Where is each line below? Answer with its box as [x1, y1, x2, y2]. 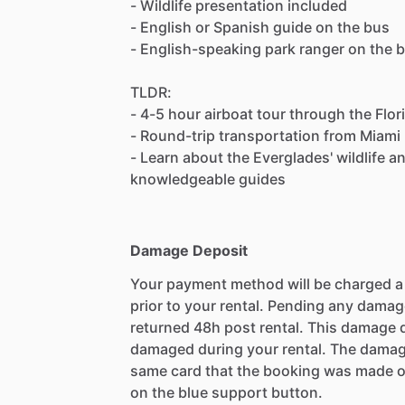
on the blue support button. [130, 383, 323, 402]
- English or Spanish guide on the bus [130, 18, 390, 37]
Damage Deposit [130, 241, 248, 260]
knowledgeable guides [130, 170, 286, 189]
